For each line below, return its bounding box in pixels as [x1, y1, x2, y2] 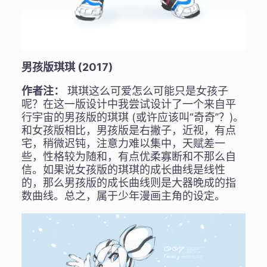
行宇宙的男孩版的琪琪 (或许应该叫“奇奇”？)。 [21, 111, 244, 124]
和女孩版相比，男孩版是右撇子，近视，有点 [21, 124, 236, 137]
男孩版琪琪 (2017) [21, 61, 113, 74]
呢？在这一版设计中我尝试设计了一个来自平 [21, 98, 236, 111]
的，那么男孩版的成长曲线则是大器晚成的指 [21, 176, 236, 190]
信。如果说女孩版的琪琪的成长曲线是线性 [21, 163, 225, 176]
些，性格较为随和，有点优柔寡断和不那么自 [21, 150, 236, 163]
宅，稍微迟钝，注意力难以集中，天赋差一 [21, 137, 225, 150]
